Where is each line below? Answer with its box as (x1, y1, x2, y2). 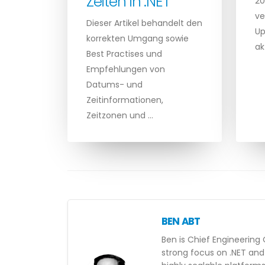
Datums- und (86, 79, 143, 91)
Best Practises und (86, 48, 162, 60)
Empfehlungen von (86, 63, 165, 76)
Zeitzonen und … (86, 109, 153, 122)
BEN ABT (161, 214, 201, 229)
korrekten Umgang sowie (86, 33, 189, 45)
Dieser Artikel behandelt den (86, 17, 202, 30)
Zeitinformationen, (86, 94, 163, 106)
